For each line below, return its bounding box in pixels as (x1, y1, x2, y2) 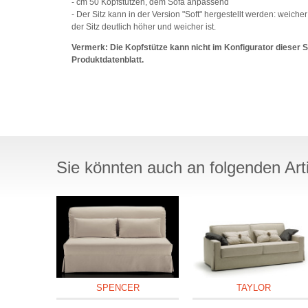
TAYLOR (236, 282, 272, 293)
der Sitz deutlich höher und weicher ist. (71, 22, 217, 32)
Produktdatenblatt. (71, 55, 144, 65)
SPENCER (96, 282, 140, 293)
